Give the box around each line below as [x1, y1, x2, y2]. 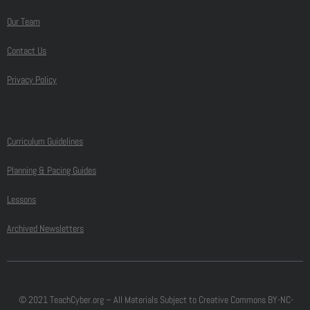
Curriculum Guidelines [7, 135, 83, 148]
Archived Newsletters [7, 222, 84, 235]
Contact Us [7, 44, 46, 57]
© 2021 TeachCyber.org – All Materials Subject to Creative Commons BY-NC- [17, 293, 293, 307]
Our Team [7, 15, 40, 28]
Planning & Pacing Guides [7, 164, 96, 177]
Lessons [7, 193, 36, 206]
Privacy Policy [7, 73, 57, 86]
